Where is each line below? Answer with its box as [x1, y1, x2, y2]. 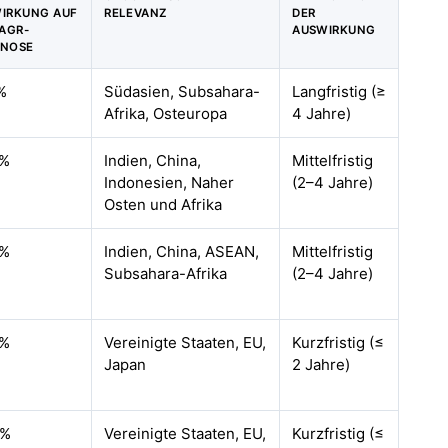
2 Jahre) [292, 355, 351, 374]
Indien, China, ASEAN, [104, 242, 260, 261]
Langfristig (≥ [292, 82, 387, 101]
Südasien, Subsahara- [104, 82, 261, 101]
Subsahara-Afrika [104, 264, 228, 283]
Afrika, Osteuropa [104, 104, 228, 123]
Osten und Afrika [104, 195, 223, 214]
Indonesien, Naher [104, 173, 235, 192]
